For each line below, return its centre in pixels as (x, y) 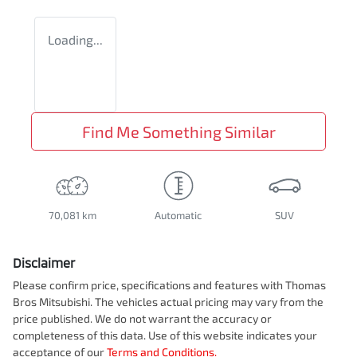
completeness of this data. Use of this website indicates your (165, 335)
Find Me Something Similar (178, 132)
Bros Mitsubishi (51, 302)
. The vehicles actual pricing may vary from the (207, 302)
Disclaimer (44, 263)
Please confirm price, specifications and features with (149, 285)
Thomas (306, 285)
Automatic (178, 216)
